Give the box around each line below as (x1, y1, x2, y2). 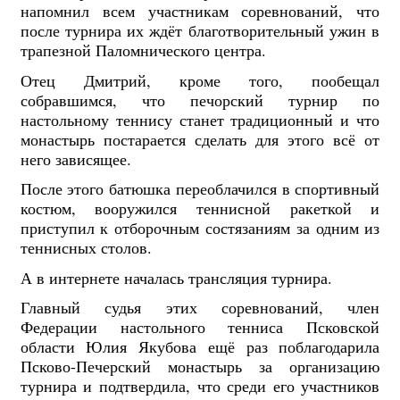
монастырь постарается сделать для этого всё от (20, 128, 380, 150)
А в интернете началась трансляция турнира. (20, 266, 332, 288)
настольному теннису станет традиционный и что (20, 108, 380, 130)
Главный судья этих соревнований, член (20, 296, 380, 319)
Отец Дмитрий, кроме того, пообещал (20, 69, 380, 91)
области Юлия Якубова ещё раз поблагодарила (20, 336, 380, 358)
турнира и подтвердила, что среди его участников (20, 375, 380, 397)
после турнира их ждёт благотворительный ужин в (20, 20, 380, 41)
